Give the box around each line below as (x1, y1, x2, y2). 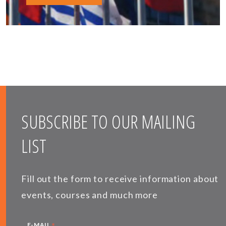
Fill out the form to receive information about (21, 173, 219, 185)
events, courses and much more (21, 189, 158, 201)
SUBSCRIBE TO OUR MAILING (21, 109, 195, 135)
